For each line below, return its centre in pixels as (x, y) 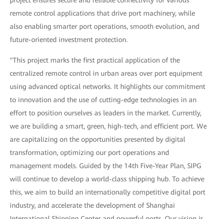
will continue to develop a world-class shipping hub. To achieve (107, 179)
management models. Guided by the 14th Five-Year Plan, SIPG (106, 166)
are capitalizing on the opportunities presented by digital (98, 139)
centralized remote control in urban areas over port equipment (106, 73)
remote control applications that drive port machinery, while (102, 13)
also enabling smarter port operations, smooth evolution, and (105, 26)
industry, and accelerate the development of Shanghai (92, 205)
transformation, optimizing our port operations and (89, 153)
